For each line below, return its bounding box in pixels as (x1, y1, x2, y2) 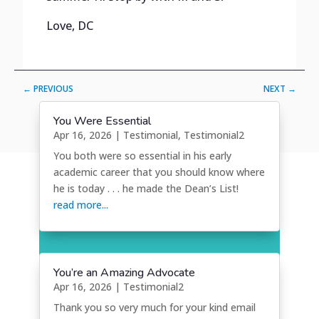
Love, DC (46, 17, 93, 33)
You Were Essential (53, 113, 151, 130)
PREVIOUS (33, 82, 74, 95)
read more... (53, 198, 108, 212)
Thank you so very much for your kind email (53, 300, 256, 315)
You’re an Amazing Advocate (53, 265, 195, 281)
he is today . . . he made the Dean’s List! (53, 182, 239, 196)
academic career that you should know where (53, 165, 265, 179)
